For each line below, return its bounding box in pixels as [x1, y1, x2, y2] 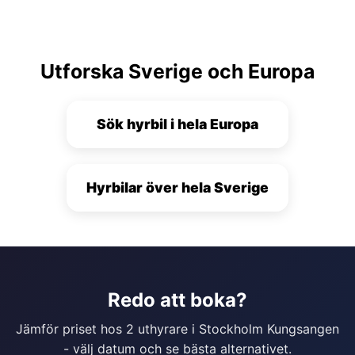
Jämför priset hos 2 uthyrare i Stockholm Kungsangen [16, 320, 339, 337]
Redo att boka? [108, 288, 247, 311]
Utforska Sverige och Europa [40, 59, 315, 83]
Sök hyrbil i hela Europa [97, 115, 258, 132]
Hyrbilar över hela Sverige [86, 178, 269, 196]
